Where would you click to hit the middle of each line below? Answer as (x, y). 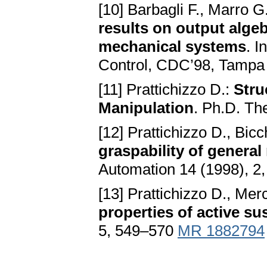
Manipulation (146, 108)
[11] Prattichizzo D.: (166, 90)
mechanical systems (172, 47)
